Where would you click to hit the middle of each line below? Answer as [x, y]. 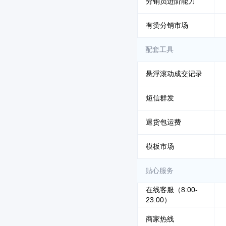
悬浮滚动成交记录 [174, 74]
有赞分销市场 [167, 25]
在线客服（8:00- [172, 190]
